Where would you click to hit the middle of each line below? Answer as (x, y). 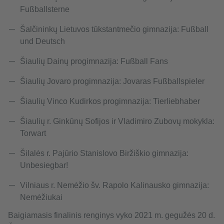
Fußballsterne (45, 9)
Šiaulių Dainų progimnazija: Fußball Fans (94, 61)
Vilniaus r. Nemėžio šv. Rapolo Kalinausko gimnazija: (114, 185)
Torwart (33, 133)
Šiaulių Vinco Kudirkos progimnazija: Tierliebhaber (110, 101)
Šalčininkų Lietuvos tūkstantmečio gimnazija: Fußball (114, 29)
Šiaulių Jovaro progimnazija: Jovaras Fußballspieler (112, 81)
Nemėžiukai (41, 197)
